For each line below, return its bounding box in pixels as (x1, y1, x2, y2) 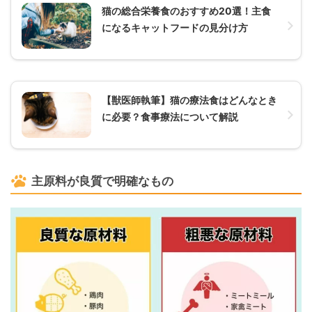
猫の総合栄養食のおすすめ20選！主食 (102, 4, 271, 17)
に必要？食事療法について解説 (102, 111, 238, 123)
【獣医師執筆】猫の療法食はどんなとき (102, 94, 277, 107)
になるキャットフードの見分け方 (102, 21, 248, 33)
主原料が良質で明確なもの (31, 174, 173, 189)
